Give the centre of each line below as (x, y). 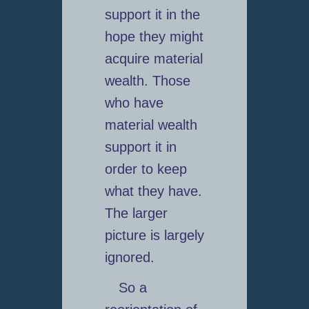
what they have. (153, 191)
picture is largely (154, 236)
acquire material (153, 59)
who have (134, 103)
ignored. (129, 258)
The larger (136, 213)
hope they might (154, 37)
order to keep (146, 169)
